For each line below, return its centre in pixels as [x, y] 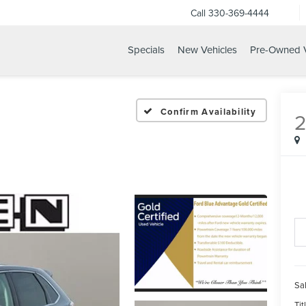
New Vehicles [207, 50]
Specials [146, 50]
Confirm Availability [208, 111]
